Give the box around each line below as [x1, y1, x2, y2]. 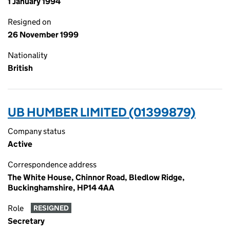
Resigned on [8, 17, 51, 27]
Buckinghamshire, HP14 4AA [8, 183, 114, 193]
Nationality [8, 50, 47, 60]
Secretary [8, 216, 45, 226]
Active [8, 139, 32, 149]
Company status [8, 126, 65, 136]
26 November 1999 [8, 30, 79, 40]
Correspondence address [8, 160, 97, 169]
